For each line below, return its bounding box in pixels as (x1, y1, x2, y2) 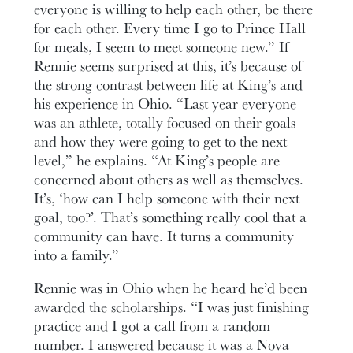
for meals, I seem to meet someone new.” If (34, 35, 289, 57)
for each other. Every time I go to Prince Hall (34, 17, 307, 38)
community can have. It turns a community (34, 225, 295, 246)
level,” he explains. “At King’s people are (34, 149, 281, 170)
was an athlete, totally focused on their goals (34, 111, 296, 132)
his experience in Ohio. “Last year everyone (34, 92, 297, 113)
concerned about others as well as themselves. (34, 168, 304, 189)
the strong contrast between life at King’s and (34, 73, 303, 95)
